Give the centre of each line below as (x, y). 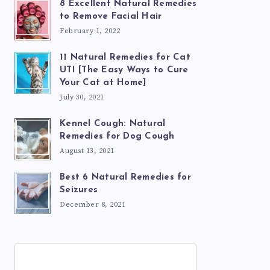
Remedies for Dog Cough (117, 137)
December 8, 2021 (93, 205)
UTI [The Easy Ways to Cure (124, 70)
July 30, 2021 (82, 97)
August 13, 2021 (87, 151)
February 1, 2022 (90, 31)
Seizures (79, 190)
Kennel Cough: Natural (113, 124)
